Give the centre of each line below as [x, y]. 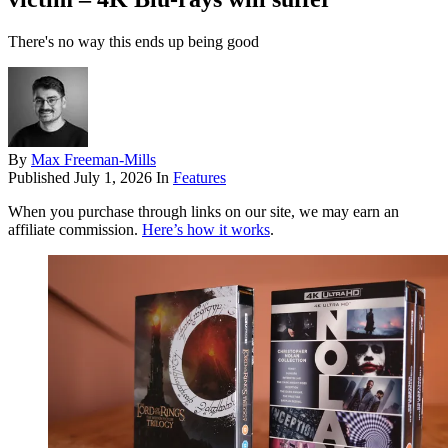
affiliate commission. [75, 230]
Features [199, 178]
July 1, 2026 [113, 178]
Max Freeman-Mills [93, 160]
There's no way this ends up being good [133, 42]
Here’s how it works [206, 230]
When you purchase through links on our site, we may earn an [203, 212]
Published [41, 178]
